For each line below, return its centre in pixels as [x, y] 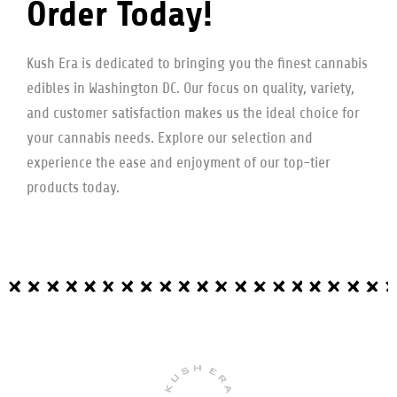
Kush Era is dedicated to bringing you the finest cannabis [197, 63]
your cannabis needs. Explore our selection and [170, 137]
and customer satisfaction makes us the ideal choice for [193, 113]
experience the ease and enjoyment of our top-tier [179, 162]
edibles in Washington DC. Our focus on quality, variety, [191, 88]
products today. [73, 187]
